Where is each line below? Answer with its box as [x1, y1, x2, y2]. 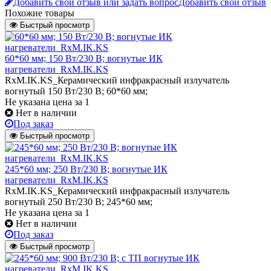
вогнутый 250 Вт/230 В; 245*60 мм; [5, 196, 152, 207]
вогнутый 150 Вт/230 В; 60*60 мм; [5, 85, 148, 96]
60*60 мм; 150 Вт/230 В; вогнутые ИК [5, 53, 163, 64]
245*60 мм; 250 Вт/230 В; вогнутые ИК [5, 163, 168, 174]
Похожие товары [5, 7, 74, 18]
